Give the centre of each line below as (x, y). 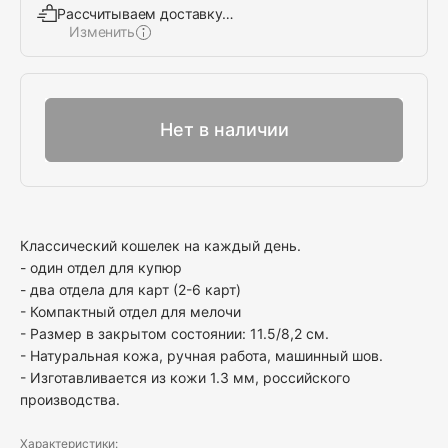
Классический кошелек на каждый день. (160, 245)
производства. (70, 399)
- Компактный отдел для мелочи (130, 311)
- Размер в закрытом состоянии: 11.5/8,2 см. (174, 333)
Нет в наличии (224, 130)
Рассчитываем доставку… (145, 13)
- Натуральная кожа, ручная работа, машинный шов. (201, 355)
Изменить (102, 31)
